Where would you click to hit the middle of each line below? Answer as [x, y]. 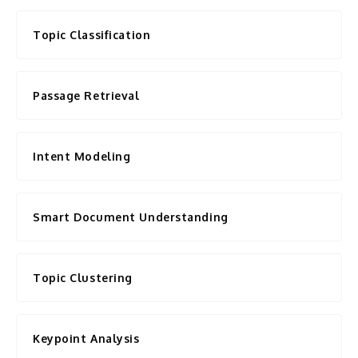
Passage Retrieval [86, 96]
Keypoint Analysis [86, 339]
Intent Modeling [82, 157]
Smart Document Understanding [131, 217]
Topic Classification [92, 35]
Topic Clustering [83, 278]
